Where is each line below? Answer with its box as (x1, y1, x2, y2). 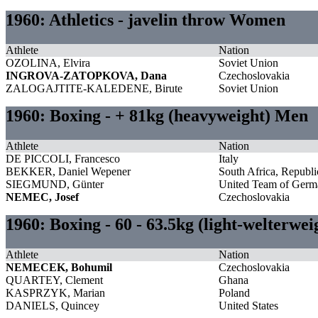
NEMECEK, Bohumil (6, 261, 112, 273)
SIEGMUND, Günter (6, 177, 104, 190)
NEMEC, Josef (6, 190, 79, 203)
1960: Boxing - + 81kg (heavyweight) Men (6, 106, 308, 125)
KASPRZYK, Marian (6, 286, 105, 299)
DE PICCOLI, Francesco (6, 152, 120, 165)
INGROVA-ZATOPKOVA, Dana (6, 69, 167, 82)
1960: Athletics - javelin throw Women (6, 10, 285, 29)
